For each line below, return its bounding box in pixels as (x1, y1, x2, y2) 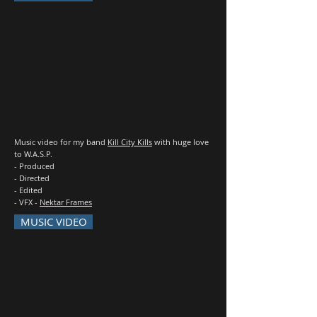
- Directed (14, 173, 50, 183)
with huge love (152, 137, 209, 147)
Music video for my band (14, 137, 108, 147)
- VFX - (14, 197, 40, 207)
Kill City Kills (108, 137, 152, 147)
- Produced (14, 161, 54, 171)
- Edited (14, 185, 42, 195)
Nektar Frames (40, 197, 92, 207)
